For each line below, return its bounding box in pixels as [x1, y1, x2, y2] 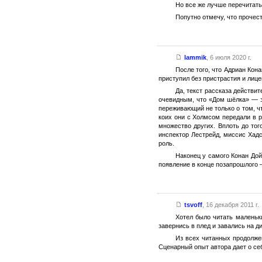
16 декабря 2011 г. [205, 201, 259, 208]
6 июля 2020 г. [209, 53, 251, 61]
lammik [184, 53, 206, 61]
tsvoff [184, 201, 202, 208]
